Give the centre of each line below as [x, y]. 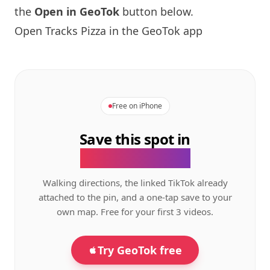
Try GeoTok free [140, 250]
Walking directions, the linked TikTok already [135, 183]
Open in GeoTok [77, 11]
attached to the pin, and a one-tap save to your [135, 197]
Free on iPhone [137, 106]
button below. [156, 11]
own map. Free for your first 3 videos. [135, 212]
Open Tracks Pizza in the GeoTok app [108, 31]
